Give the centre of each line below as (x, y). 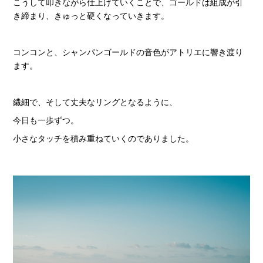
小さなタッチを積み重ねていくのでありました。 (103, 139)
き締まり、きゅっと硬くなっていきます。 (91, 16)
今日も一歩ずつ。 (45, 120)
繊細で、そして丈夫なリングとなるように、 (95, 102)
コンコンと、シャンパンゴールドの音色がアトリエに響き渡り (128, 52)
